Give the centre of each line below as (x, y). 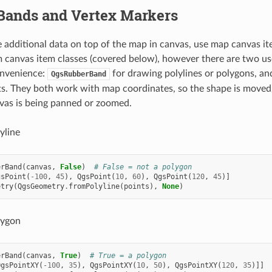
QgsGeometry (41, 187)
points (136, 187)
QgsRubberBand (78, 74)
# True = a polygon (128, 256)
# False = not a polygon (143, 167)
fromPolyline (94, 187)
